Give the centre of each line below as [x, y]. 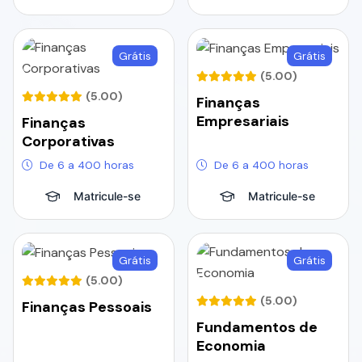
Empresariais [243, 121]
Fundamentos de [257, 327]
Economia [231, 345]
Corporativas [68, 141]
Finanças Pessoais [87, 307]
